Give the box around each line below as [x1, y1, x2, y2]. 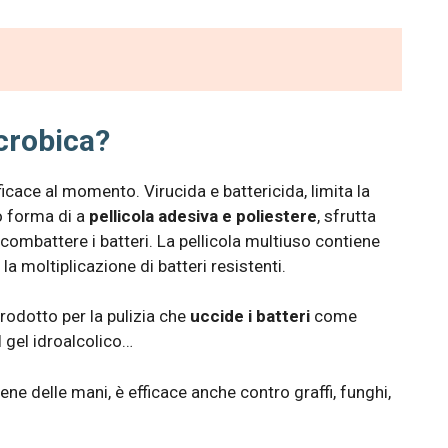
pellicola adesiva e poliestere [89, 205, 317, 226]
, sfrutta [317, 205, 376, 226]
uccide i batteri [190, 306, 310, 327]
